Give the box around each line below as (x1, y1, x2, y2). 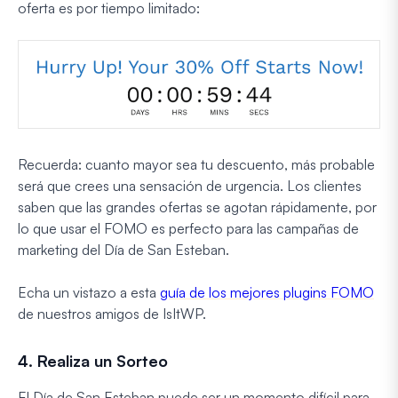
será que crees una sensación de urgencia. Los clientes (18, 176, 362, 195)
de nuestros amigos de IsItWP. (18, 304, 206, 322)
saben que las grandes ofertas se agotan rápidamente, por (18, 197, 377, 216)
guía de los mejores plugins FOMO (160, 283, 374, 301)
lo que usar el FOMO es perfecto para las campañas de (18, 219, 359, 237)
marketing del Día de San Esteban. (18, 240, 229, 259)
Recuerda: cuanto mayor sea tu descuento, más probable (18, 155, 375, 173)
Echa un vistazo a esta (18, 283, 160, 301)
